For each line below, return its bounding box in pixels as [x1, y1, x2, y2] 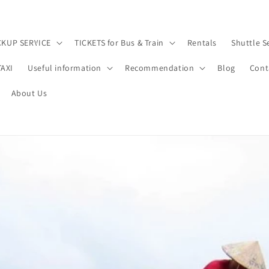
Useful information [28, 62, 101, 73]
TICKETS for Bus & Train [74, 37, 164, 48]
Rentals [187, 37, 217, 48]
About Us [11, 87, 47, 98]
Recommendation [124, 62, 195, 73]
